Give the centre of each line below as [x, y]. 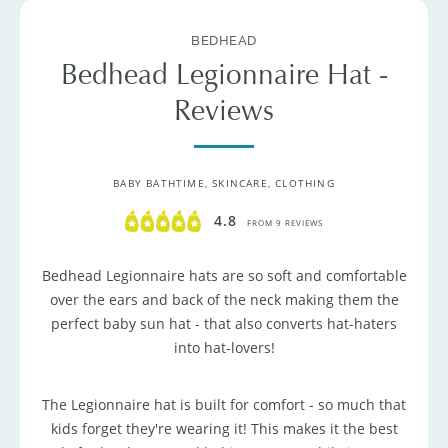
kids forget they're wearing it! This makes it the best [224, 428]
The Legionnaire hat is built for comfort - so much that [224, 404]
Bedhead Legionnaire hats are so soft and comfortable [224, 276]
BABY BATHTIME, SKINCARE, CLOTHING [224, 183]
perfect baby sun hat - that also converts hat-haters [224, 324]
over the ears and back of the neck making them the [224, 300]
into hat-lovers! [224, 348]
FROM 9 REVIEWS [285, 222]
